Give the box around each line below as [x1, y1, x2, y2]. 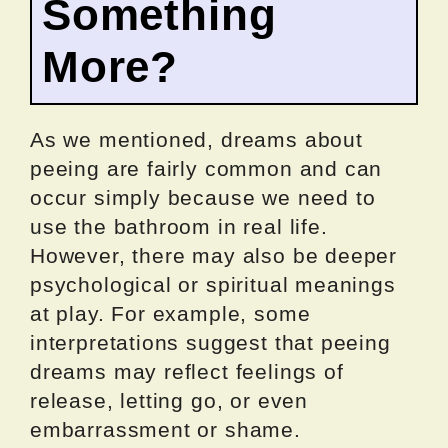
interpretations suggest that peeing [30, 330, 391, 354]
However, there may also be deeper [30, 243, 398, 267]
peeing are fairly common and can [30, 156, 383, 180]
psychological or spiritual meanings [30, 272, 396, 296]
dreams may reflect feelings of [30, 359, 344, 383]
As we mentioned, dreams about [30, 127, 363, 151]
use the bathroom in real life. [30, 214, 328, 238]
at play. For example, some [30, 301, 311, 325]
